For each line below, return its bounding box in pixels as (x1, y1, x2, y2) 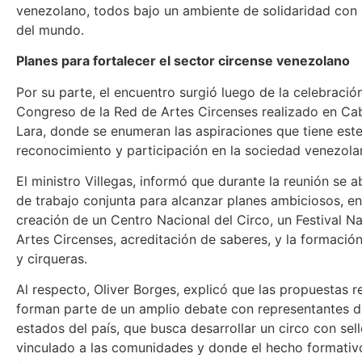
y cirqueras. (16, 250, 87, 267)
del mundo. (16, 21, 84, 38)
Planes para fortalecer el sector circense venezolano (16, 53, 350, 69)
